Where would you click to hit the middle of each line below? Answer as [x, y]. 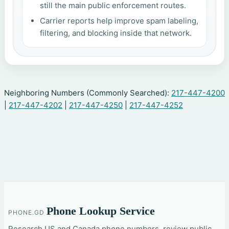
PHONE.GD [26, 213]
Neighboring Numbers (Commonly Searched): [88, 93]
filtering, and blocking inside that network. [116, 33]
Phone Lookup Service [100, 211]
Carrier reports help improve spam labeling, [119, 20]
